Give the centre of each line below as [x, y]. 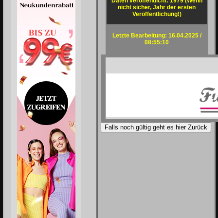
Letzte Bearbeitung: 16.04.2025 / [157, 36]
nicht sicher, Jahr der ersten [157, 7]
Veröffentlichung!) [157, 14]
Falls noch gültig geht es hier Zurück [156, 127]
